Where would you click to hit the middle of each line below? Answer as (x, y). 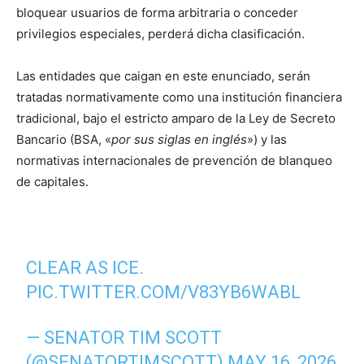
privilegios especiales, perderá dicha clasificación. (160, 34)
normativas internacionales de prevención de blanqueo (174, 160)
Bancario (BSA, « (64, 139)
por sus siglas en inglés (179, 139)
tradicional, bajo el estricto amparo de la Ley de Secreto (176, 118)
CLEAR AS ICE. (85, 268)
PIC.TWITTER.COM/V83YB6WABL (164, 292)
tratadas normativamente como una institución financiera (179, 97)
